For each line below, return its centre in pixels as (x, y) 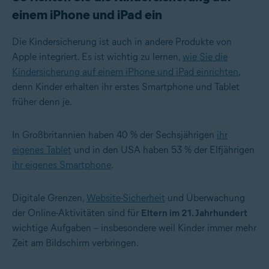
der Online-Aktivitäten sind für (77, 213)
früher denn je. (42, 102)
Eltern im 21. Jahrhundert (194, 213)
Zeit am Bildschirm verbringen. (75, 243)
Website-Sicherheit (126, 198)
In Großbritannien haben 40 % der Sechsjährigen (114, 135)
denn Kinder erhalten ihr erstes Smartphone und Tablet (126, 87)
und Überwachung (205, 198)
